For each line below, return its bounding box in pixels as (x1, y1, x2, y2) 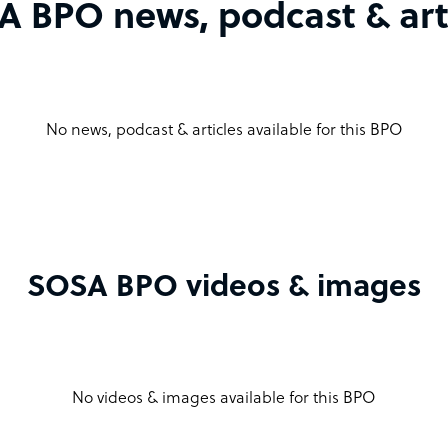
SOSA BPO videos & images (27, 271, 421, 305)
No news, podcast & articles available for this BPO (45, 121, 403, 140)
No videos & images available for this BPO (72, 389, 376, 408)
